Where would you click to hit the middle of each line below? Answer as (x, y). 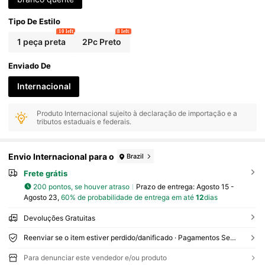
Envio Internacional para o (62, 156)
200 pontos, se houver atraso (82, 186)
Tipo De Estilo (35, 21)
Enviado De (30, 65)
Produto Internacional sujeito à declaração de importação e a (137, 113)
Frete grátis (45, 174)
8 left (123, 31)
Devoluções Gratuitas (59, 218)
